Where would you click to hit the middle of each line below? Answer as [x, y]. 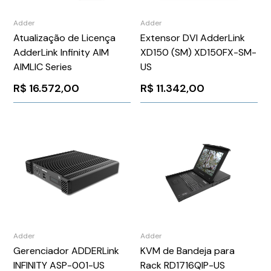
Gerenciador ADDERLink [67, 250]
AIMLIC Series [43, 67]
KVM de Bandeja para [188, 250]
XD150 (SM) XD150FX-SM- [198, 52]
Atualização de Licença [65, 38]
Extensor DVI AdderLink [193, 38]
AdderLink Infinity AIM [61, 52]
